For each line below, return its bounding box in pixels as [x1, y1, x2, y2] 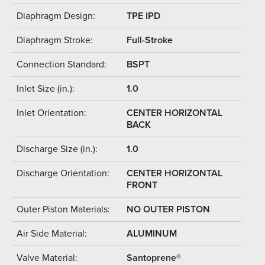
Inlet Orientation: [17, 106, 86, 119]
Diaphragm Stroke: [17, 34, 93, 46]
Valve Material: [17, 251, 77, 264]
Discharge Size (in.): [17, 143, 98, 155]
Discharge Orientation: [17, 167, 109, 179]
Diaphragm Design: [17, 9, 95, 22]
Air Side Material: [17, 227, 87, 240]
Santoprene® [127, 251, 181, 264]
